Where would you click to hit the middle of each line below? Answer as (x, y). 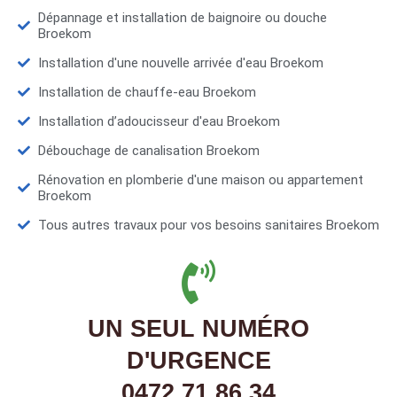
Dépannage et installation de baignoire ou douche (182, 18)
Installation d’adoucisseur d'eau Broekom (159, 122)
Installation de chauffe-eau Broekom (147, 93)
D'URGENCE (198, 361)
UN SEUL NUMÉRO (198, 329)
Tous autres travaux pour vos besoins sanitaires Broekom (208, 226)
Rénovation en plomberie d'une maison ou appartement (200, 180)
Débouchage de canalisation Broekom (148, 151)
